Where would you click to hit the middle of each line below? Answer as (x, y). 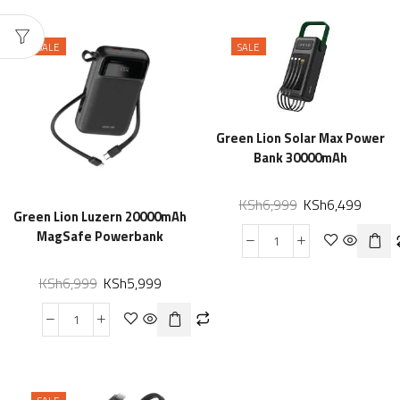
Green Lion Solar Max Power (300, 138)
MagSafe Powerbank (100, 237)
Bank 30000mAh (300, 158)
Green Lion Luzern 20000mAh (100, 217)
